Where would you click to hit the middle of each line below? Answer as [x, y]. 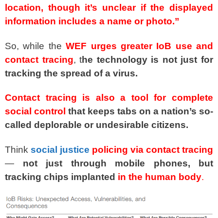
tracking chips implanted [61, 177]
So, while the [36, 46]
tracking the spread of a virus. [71, 73]
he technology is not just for [148, 59]
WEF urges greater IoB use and [139, 46]
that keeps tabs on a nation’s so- [139, 111]
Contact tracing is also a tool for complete [109, 98]
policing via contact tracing [153, 149]
